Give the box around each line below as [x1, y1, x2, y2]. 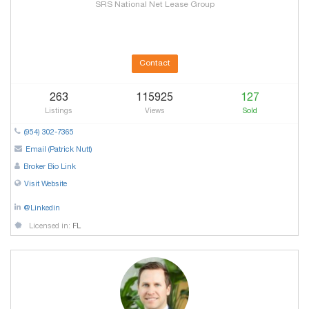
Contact [139, 59, 170, 68]
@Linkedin [24, 205, 60, 213]
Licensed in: [29, 223, 72, 231]
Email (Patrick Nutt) [26, 146, 92, 154]
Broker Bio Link [23, 163, 76, 172]
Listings [45, 108, 73, 116]
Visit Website [24, 181, 67, 189]
